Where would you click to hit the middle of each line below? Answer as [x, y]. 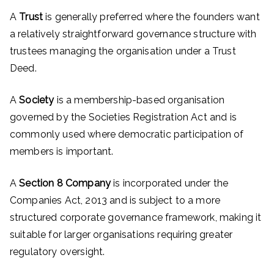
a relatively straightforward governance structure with [133, 34]
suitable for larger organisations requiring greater [121, 235]
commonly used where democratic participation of [127, 134]
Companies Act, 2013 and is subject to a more [115, 200]
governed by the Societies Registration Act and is [123, 117]
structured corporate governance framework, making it [136, 217]
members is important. [62, 151]
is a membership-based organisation [139, 100]
